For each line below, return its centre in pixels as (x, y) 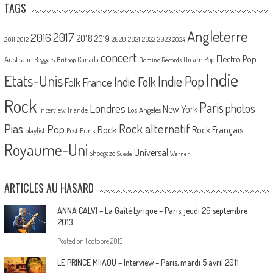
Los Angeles (144, 109)
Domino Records (160, 59)
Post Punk (81, 130)
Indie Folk (135, 82)
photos (240, 108)
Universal (151, 152)
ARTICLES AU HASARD (49, 187)
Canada (88, 59)
